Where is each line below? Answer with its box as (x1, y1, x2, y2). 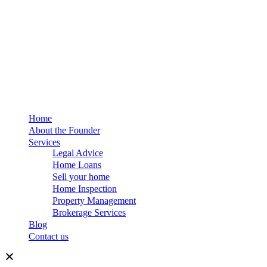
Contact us (29, 231, 69, 241)
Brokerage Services (52, 207, 126, 218)
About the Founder (29, 125, 100, 135)
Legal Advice (52, 148, 103, 158)
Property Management (52, 195, 136, 206)
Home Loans (52, 160, 101, 170)
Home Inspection (52, 184, 117, 194)
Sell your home (52, 172, 110, 182)
